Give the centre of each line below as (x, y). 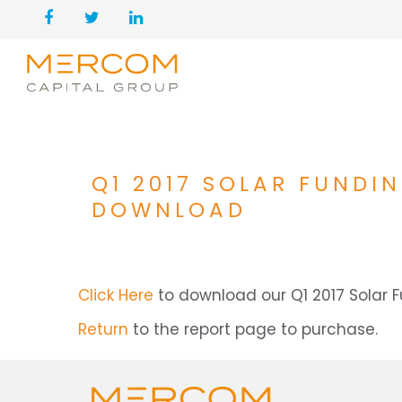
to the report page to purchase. (253, 329)
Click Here (116, 295)
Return (103, 329)
